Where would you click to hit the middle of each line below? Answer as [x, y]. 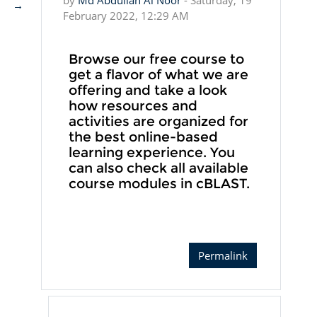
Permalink [223, 256]
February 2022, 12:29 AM [126, 16]
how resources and [133, 106]
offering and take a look [148, 91]
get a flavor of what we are [158, 75]
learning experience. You [151, 153]
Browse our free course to [156, 59]
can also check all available [158, 168]
